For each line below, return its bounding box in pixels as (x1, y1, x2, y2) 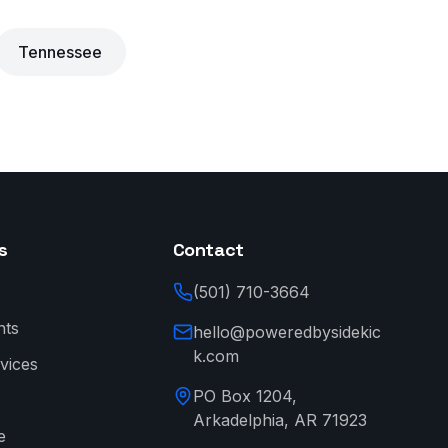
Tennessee (17, 42, 102, 62)
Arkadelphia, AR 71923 (192, 410, 367, 430)
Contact (172, 238, 244, 261)
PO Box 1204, (192, 386, 297, 406)
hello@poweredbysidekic (192, 322, 381, 342)
